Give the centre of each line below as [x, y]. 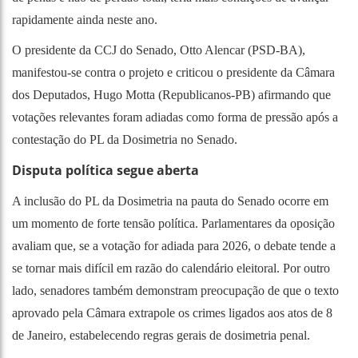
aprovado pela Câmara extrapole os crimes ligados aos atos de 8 [172, 312]
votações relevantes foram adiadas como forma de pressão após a [175, 117]
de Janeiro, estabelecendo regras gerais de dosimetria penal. [161, 335]
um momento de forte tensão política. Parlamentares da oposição [173, 223]
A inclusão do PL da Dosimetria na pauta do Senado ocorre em [170, 201]
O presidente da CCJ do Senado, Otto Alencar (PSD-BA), [159, 50]
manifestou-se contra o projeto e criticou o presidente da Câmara [173, 72]
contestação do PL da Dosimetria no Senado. [125, 139]
